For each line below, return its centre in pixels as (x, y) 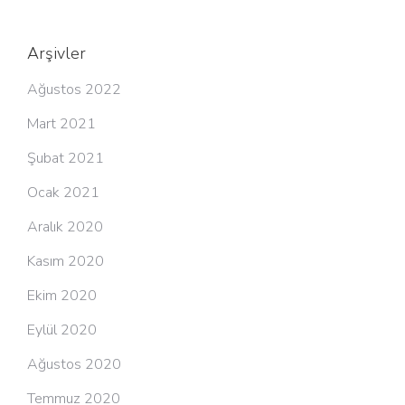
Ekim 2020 (62, 296)
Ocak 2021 (63, 193)
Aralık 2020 (65, 227)
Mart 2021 (61, 124)
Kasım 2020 (66, 261)
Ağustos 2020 (74, 364)
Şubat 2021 (66, 158)
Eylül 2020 (62, 330)
